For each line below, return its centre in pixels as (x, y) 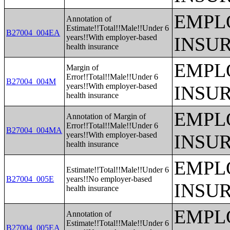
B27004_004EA (33, 33)
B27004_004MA (34, 130)
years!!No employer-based (109, 179)
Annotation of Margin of (106, 116)
